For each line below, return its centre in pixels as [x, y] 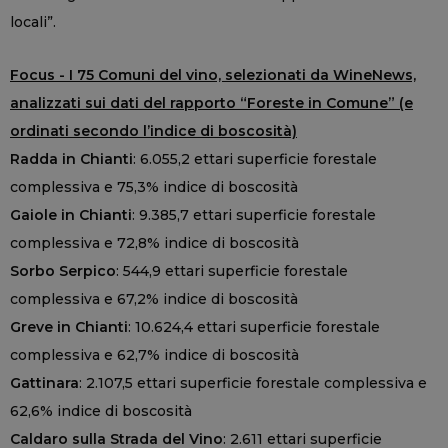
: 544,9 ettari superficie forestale [232, 271]
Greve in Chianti [69, 327]
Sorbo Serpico [63, 271]
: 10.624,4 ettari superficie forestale [254, 327]
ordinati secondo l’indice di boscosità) [153, 131]
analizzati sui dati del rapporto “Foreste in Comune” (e [211, 103]
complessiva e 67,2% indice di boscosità [154, 299]
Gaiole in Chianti [71, 215]
